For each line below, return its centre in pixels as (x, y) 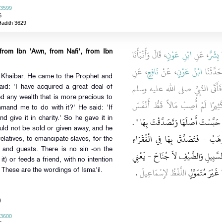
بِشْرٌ (214, 55)
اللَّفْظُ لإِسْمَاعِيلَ (163, 173)
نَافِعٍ (153, 72)
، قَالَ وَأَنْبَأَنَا (149, 55)
